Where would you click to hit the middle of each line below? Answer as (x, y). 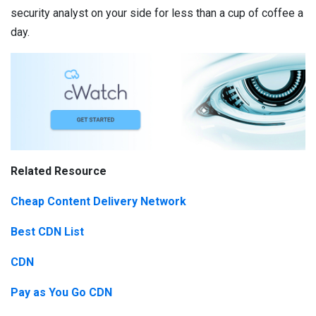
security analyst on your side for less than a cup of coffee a (157, 13)
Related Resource (59, 171)
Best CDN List (47, 231)
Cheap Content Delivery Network (98, 201)
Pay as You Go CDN (61, 292)
